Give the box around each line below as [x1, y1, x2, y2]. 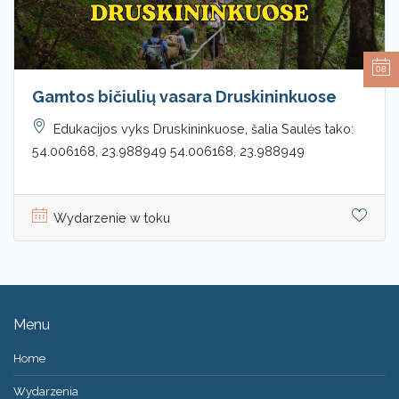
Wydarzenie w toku [53, 210, 170, 226]
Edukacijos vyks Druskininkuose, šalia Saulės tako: [53, 121, 354, 137]
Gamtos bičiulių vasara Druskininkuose [32, 87, 337, 107]
